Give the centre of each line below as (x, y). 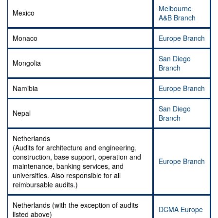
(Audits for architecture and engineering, (75, 148)
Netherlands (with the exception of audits (75, 205)
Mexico (24, 13)
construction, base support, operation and (77, 157)
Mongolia (27, 63)
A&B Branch (177, 18)
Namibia (25, 88)
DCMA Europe (181, 209)
